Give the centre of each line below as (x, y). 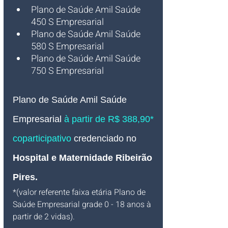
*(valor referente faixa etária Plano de (80, 193)
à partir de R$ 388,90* (110, 119)
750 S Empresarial (67, 71)
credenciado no (105, 139)
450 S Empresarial (67, 22)
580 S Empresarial (67, 47)
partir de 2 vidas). (44, 217)
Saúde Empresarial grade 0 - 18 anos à (83, 205)
